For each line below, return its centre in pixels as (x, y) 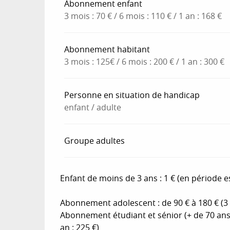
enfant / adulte (93, 107)
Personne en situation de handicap (132, 95)
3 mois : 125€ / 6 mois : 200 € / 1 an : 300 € (145, 61)
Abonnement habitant (107, 49)
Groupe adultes (95, 140)
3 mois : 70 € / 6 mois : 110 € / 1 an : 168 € (143, 16)
